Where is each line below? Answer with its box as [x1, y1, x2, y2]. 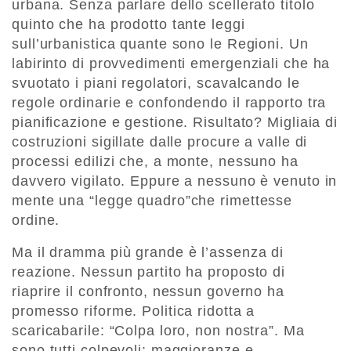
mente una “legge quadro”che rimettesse [12, 193, 293, 209]
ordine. [12, 212, 60, 229]
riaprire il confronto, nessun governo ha [12, 284, 284, 300]
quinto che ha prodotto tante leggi [12, 16, 245, 33]
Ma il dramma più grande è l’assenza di [12, 244, 284, 261]
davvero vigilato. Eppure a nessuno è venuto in [12, 173, 338, 190]
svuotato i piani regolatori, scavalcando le [12, 75, 300, 92]
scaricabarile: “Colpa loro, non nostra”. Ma [12, 323, 305, 339]
